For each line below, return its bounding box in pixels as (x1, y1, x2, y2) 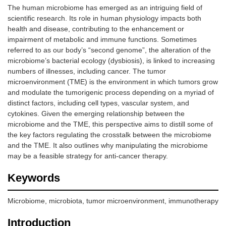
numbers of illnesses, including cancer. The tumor (8, 67, 166, 76)
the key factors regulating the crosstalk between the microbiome (8, 131, 211, 139)
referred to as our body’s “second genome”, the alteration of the (8, 46, 211, 54)
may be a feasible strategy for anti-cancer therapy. (8, 152, 168, 160)
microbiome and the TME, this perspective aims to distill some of (8, 120, 213, 129)
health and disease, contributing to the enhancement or (8, 25, 184, 33)
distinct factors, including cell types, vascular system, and (8, 99, 189, 107)
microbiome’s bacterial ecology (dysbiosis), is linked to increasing (8, 56, 215, 65)
